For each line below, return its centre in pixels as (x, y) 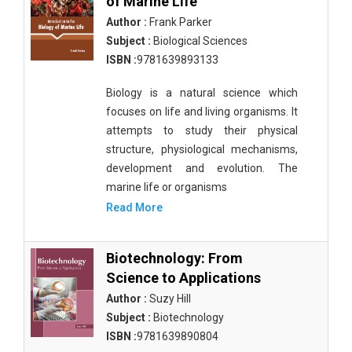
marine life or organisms (167, 187)
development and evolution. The (202, 168)
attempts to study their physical (202, 130)
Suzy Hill (169, 299)
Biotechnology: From (174, 258)
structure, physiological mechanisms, (202, 149)
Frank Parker (180, 22)
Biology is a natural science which (202, 93)
